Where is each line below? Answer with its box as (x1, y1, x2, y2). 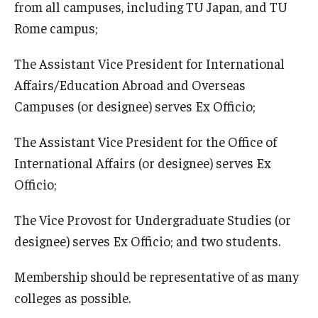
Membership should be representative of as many (14, 267, 299, 285)
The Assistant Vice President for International (14, 54, 285, 72)
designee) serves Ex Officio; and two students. (14, 231, 280, 249)
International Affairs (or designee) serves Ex (14, 153, 271, 171)
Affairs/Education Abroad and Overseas (14, 75, 246, 93)
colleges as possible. (14, 288, 131, 306)
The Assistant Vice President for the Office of (14, 132, 277, 150)
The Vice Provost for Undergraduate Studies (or (14, 210, 291, 228)
